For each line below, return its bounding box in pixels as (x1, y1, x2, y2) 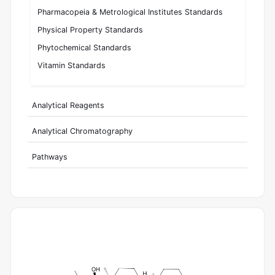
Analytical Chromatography (31, 126, 133, 136)
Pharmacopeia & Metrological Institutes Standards (37, 7, 223, 17)
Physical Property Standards (37, 25, 144, 35)
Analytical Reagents (31, 101, 104, 110)
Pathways (31, 152, 68, 161)
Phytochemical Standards (37, 43, 132, 53)
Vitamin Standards (37, 61, 106, 71)
